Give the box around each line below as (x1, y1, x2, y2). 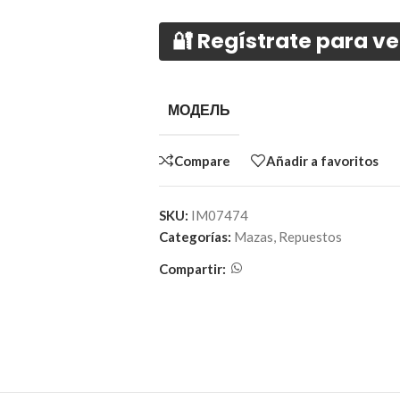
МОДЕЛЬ (167, 100, 230, 121)
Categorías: (158, 229, 231, 245)
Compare (173, 152, 230, 169)
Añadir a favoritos (265, 152, 379, 169)
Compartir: (158, 260, 226, 277)
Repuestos (278, 229, 342, 245)
